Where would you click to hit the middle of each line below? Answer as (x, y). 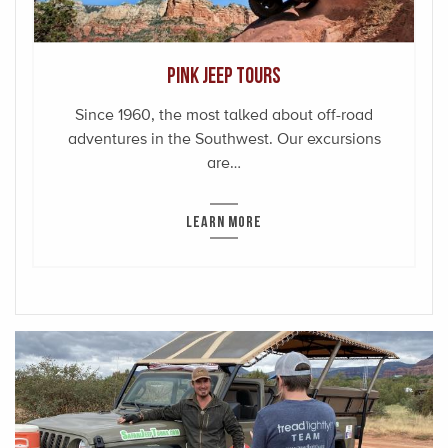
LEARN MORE (224, 220)
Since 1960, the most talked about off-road (224, 114)
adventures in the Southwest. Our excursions (224, 138)
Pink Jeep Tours (224, 74)
